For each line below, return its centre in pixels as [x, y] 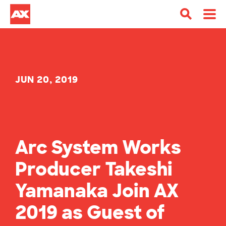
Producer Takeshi [94, 169]
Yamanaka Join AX [97, 191]
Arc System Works [98, 148]
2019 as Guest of [90, 213]
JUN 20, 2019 [47, 80]
